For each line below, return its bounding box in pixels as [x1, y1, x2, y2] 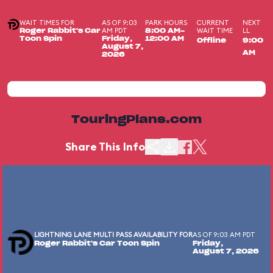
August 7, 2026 [193, 248, 259, 255]
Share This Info [65, 140, 145, 154]
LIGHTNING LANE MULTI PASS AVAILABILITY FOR [34, 230, 193, 239]
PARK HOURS [145, 18, 188, 27]
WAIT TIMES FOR [19, 18, 74, 27]
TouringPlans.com [71, 115, 202, 126]
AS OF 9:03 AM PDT [193, 230, 255, 239]
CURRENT [196, 18, 229, 27]
